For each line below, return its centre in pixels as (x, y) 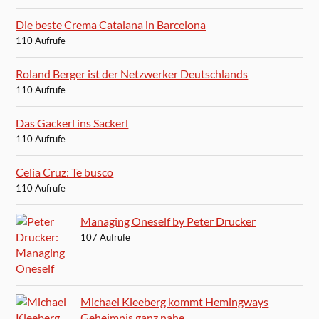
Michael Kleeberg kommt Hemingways (175, 302)
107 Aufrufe (106, 237)
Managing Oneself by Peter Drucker (168, 221)
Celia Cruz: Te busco (65, 172)
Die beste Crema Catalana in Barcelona (111, 25)
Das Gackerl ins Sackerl (72, 123)
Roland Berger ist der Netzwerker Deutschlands (132, 74)
